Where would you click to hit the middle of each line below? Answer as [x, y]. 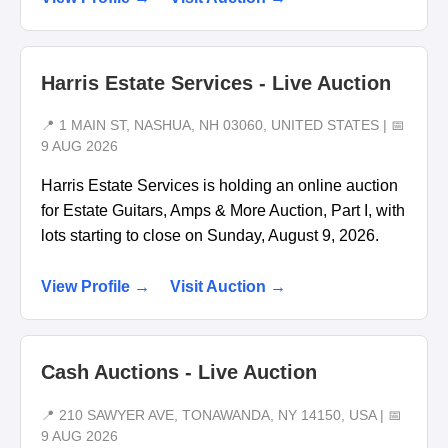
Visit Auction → [228, 287]
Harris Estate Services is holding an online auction [219, 186]
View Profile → [95, 287]
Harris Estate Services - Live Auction [216, 82]
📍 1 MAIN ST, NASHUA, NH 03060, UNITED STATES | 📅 [223, 126]
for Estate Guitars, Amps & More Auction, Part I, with [223, 211]
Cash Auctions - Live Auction [179, 372]
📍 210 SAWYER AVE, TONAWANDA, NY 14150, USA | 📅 [221, 415]
